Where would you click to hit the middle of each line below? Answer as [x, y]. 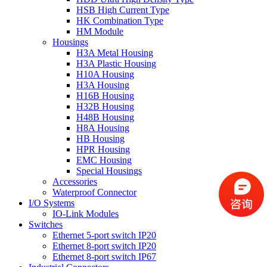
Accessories [75, 181]
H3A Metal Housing [115, 53]
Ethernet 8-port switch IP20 [104, 246]
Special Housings [109, 171]
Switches [46, 224]
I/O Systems [52, 203]
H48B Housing [105, 117]
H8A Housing [103, 128]
